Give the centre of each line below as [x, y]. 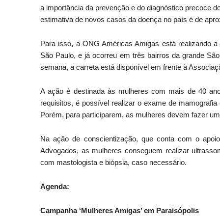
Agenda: [55, 187]
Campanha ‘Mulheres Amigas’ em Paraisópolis [121, 211]
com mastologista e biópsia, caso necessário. [114, 163]
